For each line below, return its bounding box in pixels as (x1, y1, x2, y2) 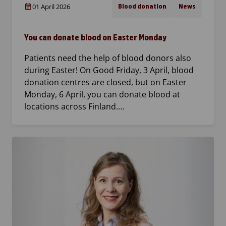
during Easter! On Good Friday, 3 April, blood (24, 65, 194, 76)
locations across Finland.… (24, 101, 124, 112)
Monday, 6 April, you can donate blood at (24, 89, 180, 100)
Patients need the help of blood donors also (24, 52, 191, 64)
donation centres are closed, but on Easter (24, 77, 187, 88)
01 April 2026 (32, 2, 70, 12)
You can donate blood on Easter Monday (24, 33, 166, 42)
